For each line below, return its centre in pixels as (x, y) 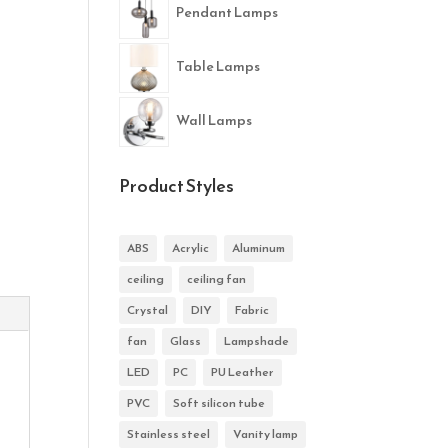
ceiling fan (217, 279)
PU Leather (243, 372)
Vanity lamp (266, 434)
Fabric (252, 310)
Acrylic (191, 248)
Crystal (148, 310)
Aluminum (259, 248)
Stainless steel (169, 434)
